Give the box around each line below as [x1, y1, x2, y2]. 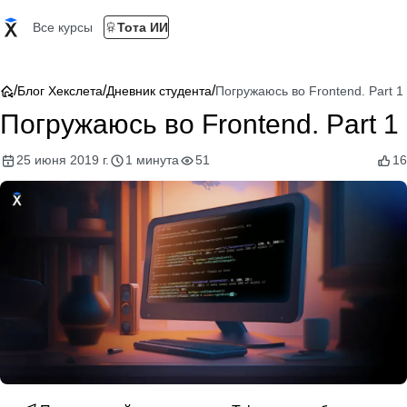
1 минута [125, 153, 179, 167]
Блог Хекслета [17, 84, 103, 98]
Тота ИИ [117, 20, 168, 35]
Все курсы [33, 20, 93, 35]
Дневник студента [106, 84, 212, 98]
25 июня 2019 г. [16, 153, 109, 167]
